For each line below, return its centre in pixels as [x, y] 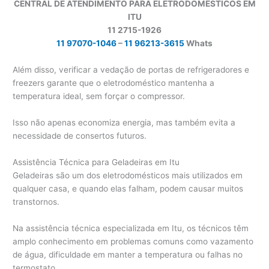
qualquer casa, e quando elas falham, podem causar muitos [128, 188]
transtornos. [36, 201]
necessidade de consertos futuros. [80, 135]
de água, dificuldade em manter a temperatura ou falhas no [128, 254]
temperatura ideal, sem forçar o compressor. [99, 96]
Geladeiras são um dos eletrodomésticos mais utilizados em [128, 175]
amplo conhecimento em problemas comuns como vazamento [133, 241]
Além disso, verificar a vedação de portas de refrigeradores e [131, 70]
